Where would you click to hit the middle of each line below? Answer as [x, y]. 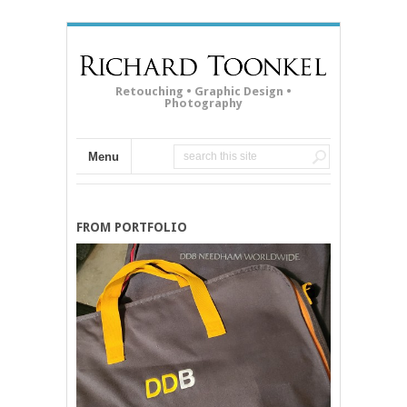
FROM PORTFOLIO [132, 227]
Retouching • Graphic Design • [203, 91]
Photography [203, 103]
